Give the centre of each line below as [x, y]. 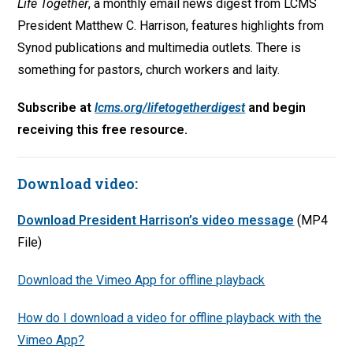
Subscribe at [56, 108]
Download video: [78, 184]
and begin [276, 108]
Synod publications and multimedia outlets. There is [160, 48]
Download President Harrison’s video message [156, 221]
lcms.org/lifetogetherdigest [170, 108]
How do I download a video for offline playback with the [170, 318]
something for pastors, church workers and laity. [149, 70]
